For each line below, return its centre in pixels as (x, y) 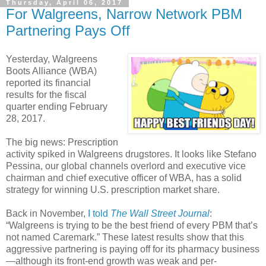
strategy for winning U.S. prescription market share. (113, 190)
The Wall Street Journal (160, 214)
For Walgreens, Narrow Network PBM (124, 14)
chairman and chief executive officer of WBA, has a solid (124, 178)
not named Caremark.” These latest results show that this (125, 237)
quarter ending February (57, 107)
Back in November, (47, 214)
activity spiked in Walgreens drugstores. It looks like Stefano (131, 154)
